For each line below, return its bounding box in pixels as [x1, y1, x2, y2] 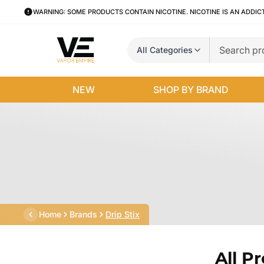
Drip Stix [105, 209, 140, 219]
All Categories [137, 45, 193, 55]
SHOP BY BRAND [153, 84, 229, 95]
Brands [70, 209, 97, 219]
